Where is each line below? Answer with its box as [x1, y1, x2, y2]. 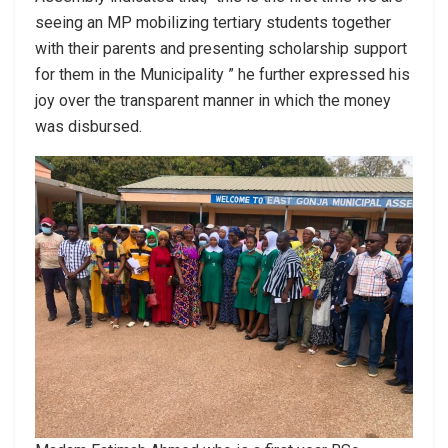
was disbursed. [35, 116, 142, 136]
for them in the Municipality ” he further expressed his [35, 64, 410, 84]
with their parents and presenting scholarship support [35, 38, 407, 58]
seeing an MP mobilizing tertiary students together [35, 12, 391, 32]
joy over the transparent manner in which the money [35, 90, 391, 110]
